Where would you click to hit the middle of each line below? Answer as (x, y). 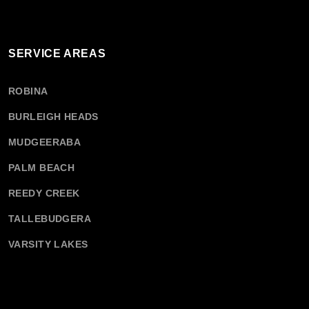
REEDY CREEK (44, 193)
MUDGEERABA (45, 142)
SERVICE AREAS (57, 53)
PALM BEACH (42, 168)
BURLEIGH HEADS (53, 117)
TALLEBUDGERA (50, 219)
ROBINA (28, 91)
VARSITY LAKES (48, 244)
